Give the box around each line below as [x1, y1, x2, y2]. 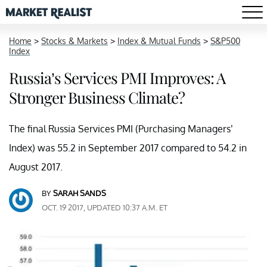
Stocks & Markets [41, 36, 108, 46]
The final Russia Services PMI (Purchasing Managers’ [9, 123, 233, 135]
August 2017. [9, 161, 63, 173]
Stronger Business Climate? [9, 87, 185, 108]
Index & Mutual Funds [117, 36, 201, 46]
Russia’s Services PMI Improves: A [9, 67, 225, 88]
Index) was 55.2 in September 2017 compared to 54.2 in [9, 142, 247, 154]
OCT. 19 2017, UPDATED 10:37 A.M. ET [42, 203, 167, 212]
